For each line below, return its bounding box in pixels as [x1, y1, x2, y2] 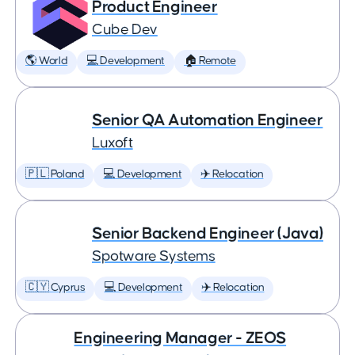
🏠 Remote [184, 55, 236, 67]
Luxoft [92, 136, 133, 151]
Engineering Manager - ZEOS [74, 330, 287, 346]
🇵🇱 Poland [25, 169, 85, 180]
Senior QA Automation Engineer [92, 112, 323, 128]
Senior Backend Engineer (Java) [92, 225, 323, 242]
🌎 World [25, 55, 68, 67]
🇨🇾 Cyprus [25, 282, 86, 293]
